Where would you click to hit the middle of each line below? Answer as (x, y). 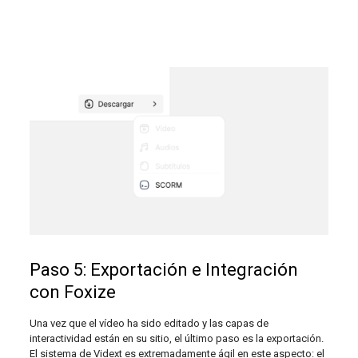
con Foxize (72, 292)
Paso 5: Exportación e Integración (163, 270)
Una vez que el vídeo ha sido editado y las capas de (149, 324)
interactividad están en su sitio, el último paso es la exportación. (176, 339)
